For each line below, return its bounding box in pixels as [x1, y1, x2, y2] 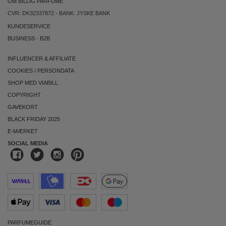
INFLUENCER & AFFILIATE [8, 55, 76, 62]
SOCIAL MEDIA [8, 140, 48, 146]
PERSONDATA [37, 68, 74, 74]
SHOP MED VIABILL [8, 80, 58, 86]
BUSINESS [8, 35, 35, 41]
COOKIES [8, 68, 33, 74]
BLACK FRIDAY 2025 [8, 116, 60, 122]
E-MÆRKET [8, 128, 38, 134]
